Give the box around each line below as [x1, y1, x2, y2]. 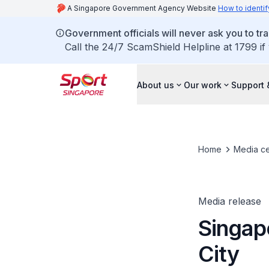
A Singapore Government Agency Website [67, 4, 218, 13]
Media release [198, 195, 261, 207]
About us [137, 79, 174, 90]
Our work [184, 79, 222, 90]
